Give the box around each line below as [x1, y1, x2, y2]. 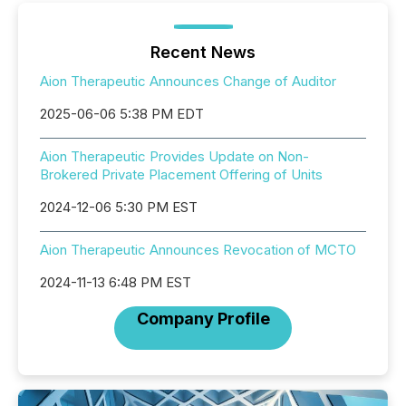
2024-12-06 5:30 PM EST [40, 198, 198, 216]
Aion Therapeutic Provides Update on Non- [40, 148, 309, 165]
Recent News [150, 43, 256, 62]
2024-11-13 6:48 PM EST [40, 274, 191, 291]
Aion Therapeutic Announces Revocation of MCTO [40, 241, 356, 258]
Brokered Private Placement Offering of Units [40, 166, 323, 183]
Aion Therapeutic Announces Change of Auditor [40, 72, 336, 90]
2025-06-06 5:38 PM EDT [40, 105, 204, 122]
